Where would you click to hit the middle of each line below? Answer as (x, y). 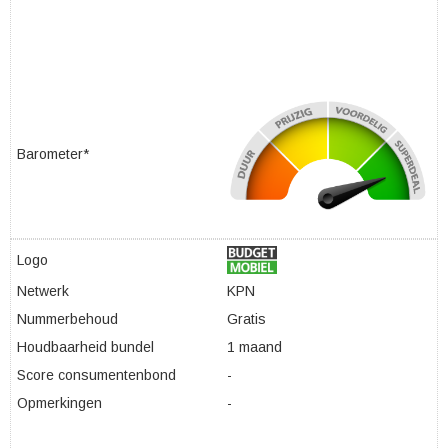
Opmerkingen (59, 403)
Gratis (246, 319)
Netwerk (43, 291)
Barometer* (53, 154)
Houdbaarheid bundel (85, 347)
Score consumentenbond (96, 375)
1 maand (254, 347)
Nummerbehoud (67, 319)
